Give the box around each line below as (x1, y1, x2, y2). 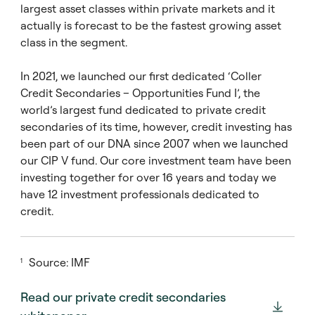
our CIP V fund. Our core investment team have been (20, 153, 291, 167)
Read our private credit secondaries (20, 289, 226, 305)
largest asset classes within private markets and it (20, 1, 275, 15)
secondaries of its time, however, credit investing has (20, 120, 292, 134)
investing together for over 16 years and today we (20, 170, 276, 184)
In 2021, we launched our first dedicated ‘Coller (20, 69, 262, 83)
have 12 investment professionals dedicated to (20, 187, 259, 201)
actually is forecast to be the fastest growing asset (20, 18, 281, 32)
